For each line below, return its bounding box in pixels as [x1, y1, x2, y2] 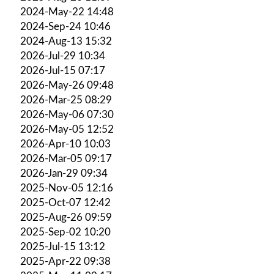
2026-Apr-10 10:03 [20, 138, 111, 149]
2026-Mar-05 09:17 [20, 153, 112, 164]
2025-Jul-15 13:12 [20, 241, 105, 252]
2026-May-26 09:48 [20, 80, 114, 91]
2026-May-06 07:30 [20, 109, 114, 120]
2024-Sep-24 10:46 [20, 21, 111, 32]
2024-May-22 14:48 [20, 6, 114, 17]
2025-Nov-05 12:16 [20, 182, 113, 193]
